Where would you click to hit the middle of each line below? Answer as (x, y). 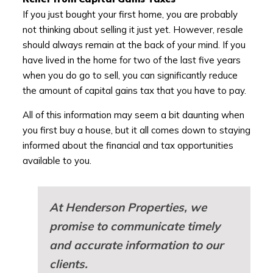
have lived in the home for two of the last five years (131, 60)
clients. (68, 264)
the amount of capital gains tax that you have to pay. (134, 91)
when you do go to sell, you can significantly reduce (130, 76)
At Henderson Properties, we (128, 207)
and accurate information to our (136, 245)
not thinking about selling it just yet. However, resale (133, 30)
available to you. (57, 161)
